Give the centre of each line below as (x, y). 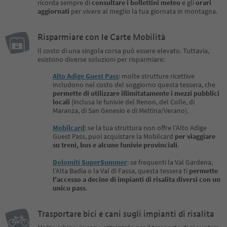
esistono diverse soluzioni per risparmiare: (101, 59)
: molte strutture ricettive (157, 76)
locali (61, 102)
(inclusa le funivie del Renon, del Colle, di (132, 102)
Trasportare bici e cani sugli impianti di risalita (126, 214)
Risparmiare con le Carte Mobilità (102, 37)
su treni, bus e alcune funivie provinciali (115, 145)
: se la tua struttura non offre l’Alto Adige (146, 127)
